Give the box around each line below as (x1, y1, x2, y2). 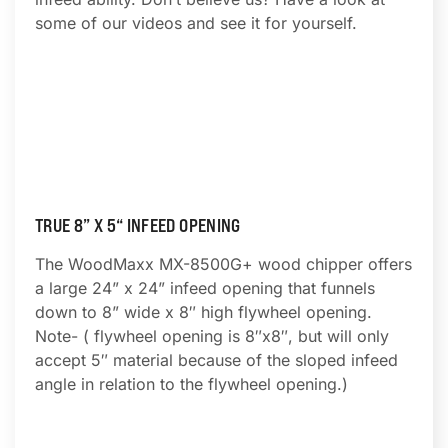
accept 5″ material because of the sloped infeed (35, 350, 398, 370)
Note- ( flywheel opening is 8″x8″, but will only (35, 326, 389, 346)
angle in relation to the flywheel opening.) (35, 374, 348, 394)
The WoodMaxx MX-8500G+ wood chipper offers (35, 254, 412, 274)
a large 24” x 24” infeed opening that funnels (35, 278, 375, 298)
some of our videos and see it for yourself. (35, 13, 357, 33)
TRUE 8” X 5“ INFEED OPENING (35, 215, 241, 236)
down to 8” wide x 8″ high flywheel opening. (35, 302, 372, 322)
